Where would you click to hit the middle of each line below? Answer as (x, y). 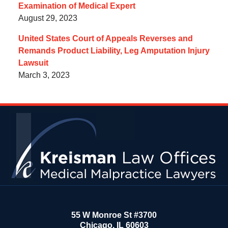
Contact (127, 111)
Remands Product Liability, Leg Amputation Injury (114, 51)
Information (134, 123)
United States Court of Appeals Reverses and (105, 39)
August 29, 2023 (48, 18)
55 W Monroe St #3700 (114, 215)
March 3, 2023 (44, 75)
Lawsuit (33, 63)
